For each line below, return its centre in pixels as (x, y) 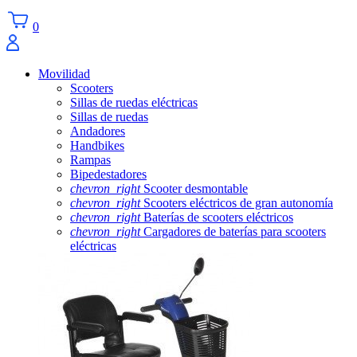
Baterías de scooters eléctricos (217, 217)
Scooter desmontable (194, 188)
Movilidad (64, 73)
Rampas (90, 159)
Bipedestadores (108, 174)
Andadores (98, 131)
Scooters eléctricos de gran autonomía (237, 202)
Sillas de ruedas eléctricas (134, 102)
